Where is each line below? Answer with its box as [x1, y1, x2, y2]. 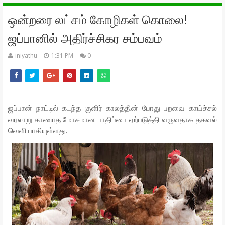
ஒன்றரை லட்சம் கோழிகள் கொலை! [8, 13, 187, 27]
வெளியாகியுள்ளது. [8, 125, 71, 135]
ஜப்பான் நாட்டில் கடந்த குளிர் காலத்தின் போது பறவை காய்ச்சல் [8, 103, 217, 113]
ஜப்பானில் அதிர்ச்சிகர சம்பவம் [8, 31, 162, 46]
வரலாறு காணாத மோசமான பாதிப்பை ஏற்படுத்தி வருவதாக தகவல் [8, 114, 217, 124]
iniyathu [15, 51, 37, 60]
